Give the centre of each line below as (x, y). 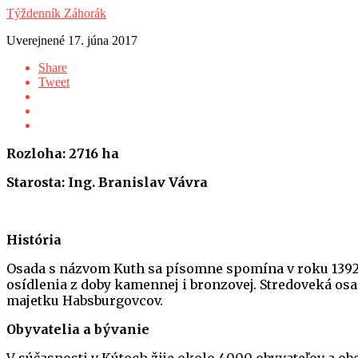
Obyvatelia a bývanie (78, 329)
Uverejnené (36, 40)
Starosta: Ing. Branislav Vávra (109, 182)
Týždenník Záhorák (56, 13)
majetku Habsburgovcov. (85, 300)
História (34, 239)
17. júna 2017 (103, 40)
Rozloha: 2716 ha (63, 153)
